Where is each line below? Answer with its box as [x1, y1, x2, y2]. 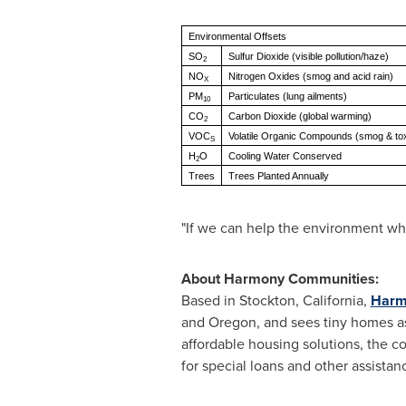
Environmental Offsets [188, 31, 286, 42]
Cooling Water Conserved [227, 150, 342, 161]
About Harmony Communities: [180, 268, 379, 289]
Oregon [208, 312, 256, 333]
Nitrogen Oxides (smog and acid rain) [227, 71, 393, 82]
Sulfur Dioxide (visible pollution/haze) [227, 51, 389, 62]
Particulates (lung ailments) [227, 91, 347, 101]
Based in [180, 290, 239, 311]
